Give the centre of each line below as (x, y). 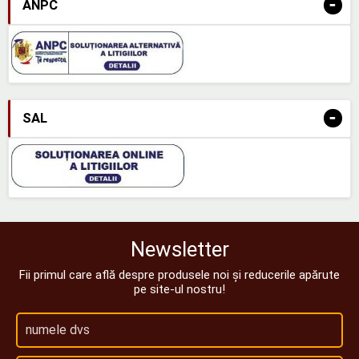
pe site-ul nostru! (179, 289)
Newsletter (179, 249)
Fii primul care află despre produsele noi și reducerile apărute (179, 274)
